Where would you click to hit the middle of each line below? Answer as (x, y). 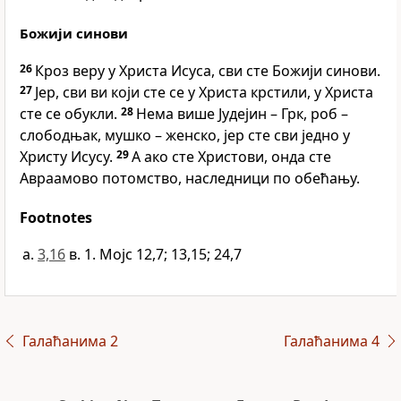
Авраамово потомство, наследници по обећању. (190, 179)
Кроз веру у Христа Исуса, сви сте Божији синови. (208, 71)
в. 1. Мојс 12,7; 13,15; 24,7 (155, 255)
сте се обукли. (70, 114)
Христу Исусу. (68, 157)
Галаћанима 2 (70, 341)
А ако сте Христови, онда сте (231, 157)
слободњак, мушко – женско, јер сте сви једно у (185, 136)
